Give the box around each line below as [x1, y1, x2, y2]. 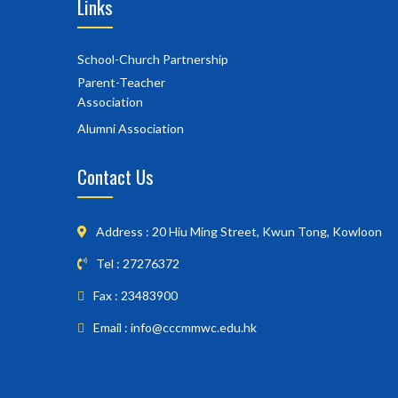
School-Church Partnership [77, 51, 228, 67]
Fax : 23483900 [93, 287, 178, 303]
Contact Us [77, 162, 154, 190]
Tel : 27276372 [96, 255, 179, 271]
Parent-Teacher [77, 74, 165, 90]
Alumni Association [77, 120, 184, 136]
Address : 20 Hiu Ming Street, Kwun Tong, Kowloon [96, 223, 382, 239]
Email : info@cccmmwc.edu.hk [93, 319, 257, 335]
